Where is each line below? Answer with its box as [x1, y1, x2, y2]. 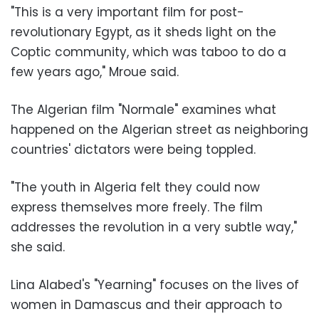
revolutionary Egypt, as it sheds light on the [11, 23, 276, 41]
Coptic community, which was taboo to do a [11, 43, 286, 61]
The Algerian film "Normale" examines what [11, 101, 276, 118]
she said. [11, 239, 65, 256]
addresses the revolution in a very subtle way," [11, 219, 297, 236]
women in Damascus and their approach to [11, 296, 282, 313]
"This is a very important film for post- [11, 4, 244, 21]
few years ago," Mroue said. [11, 63, 179, 80]
